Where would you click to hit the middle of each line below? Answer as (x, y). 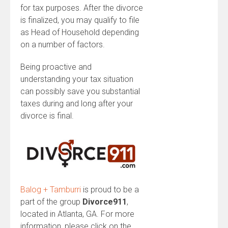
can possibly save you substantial (80, 91)
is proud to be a (110, 189)
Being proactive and (56, 67)
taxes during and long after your (77, 104)
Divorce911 (105, 202)
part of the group (51, 202)
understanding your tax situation (77, 79)
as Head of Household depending (80, 32)
